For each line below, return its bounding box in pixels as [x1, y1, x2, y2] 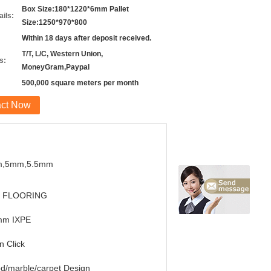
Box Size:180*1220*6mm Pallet [22, 5, 129, 13]
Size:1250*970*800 [22, 18, 87, 27]
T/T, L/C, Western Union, [22, 50, 103, 58]
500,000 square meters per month [22, 79, 139, 87]
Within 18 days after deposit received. [22, 34, 151, 42]
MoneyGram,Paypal [22, 63, 90, 71]
